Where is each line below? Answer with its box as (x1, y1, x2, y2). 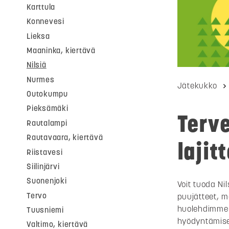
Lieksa (27, 31, 50, 41)
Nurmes (27, 74, 55, 84)
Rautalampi (27, 118, 67, 128)
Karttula (27, 2, 56, 12)
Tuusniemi (27, 205, 64, 215)
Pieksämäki (27, 103, 68, 113)
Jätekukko (177, 80, 217, 91)
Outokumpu (27, 89, 68, 99)
